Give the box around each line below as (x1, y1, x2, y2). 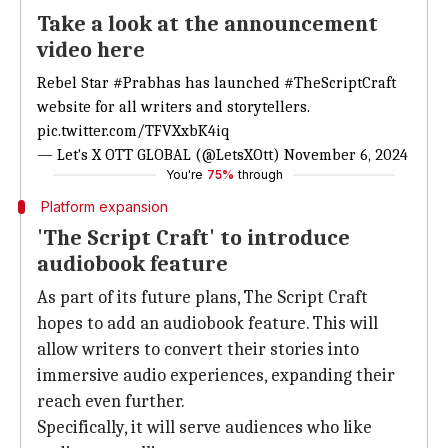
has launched (181, 74, 284, 92)
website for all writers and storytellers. (37, 98, 310, 116)
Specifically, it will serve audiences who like (37, 417, 372, 438)
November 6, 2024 (284, 146, 408, 164)
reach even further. (37, 391, 185, 412)
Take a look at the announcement (37, 11, 378, 37)
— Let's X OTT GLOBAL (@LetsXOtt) (37, 146, 284, 164)
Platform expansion (40, 198, 168, 215)
